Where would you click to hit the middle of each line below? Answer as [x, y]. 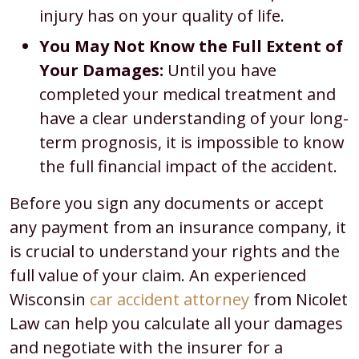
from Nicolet [298, 299]
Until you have [220, 70]
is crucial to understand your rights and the [175, 251]
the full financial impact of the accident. [188, 166]
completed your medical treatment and [187, 94]
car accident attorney [169, 299]
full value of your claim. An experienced [158, 275]
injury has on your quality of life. [161, 16]
